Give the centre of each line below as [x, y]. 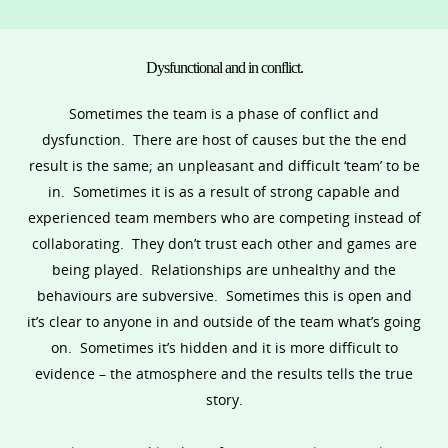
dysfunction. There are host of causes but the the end [224, 140]
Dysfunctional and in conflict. [224, 68]
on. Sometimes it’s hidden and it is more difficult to [224, 348]
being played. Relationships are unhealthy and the [224, 270]
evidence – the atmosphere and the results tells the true [224, 374]
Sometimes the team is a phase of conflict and [224, 114]
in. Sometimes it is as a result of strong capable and [224, 192]
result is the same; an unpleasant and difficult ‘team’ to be [224, 166]
